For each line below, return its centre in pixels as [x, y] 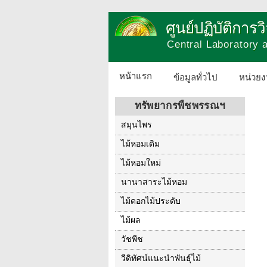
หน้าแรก [136, 76]
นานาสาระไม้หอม [154, 182]
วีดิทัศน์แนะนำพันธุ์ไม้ [161, 258]
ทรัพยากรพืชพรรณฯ [180, 106]
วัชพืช [132, 239]
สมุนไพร [136, 125]
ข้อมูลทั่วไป [195, 77]
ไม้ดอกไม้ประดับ [151, 201]
